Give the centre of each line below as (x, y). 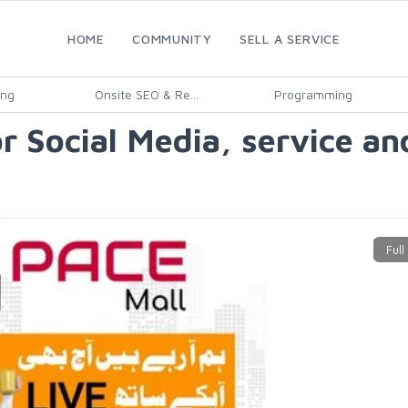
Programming (313, 94)
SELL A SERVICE (290, 39)
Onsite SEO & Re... (147, 94)
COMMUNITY (172, 39)
